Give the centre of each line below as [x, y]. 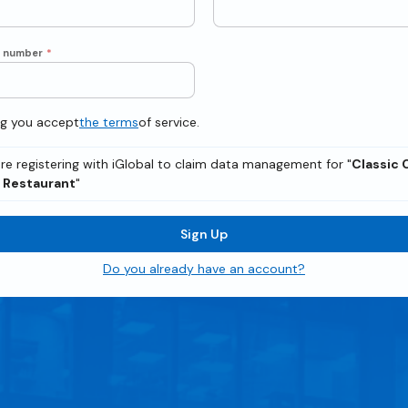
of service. [169, 122]
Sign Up [204, 234]
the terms [109, 122]
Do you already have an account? [204, 268]
